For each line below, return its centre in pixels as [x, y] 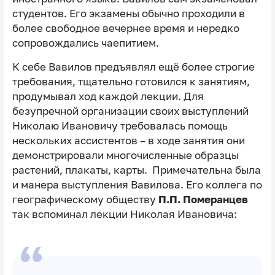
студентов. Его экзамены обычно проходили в [128, 14]
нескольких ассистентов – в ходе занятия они [128, 141]
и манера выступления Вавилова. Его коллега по [137, 185]
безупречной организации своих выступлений [130, 111]
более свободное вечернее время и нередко [126, 29]
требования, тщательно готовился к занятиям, [131, 82]
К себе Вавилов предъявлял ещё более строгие [133, 67]
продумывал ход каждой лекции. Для [108, 97]
